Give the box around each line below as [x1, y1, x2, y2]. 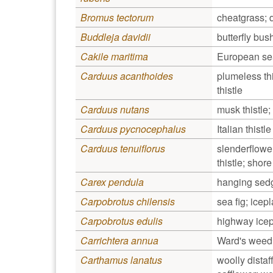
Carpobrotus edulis [80, 213, 163, 228]
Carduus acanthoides [80, 68, 173, 83]
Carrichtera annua [80, 233, 158, 247]
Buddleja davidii [80, 29, 151, 44]
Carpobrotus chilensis [80, 194, 175, 208]
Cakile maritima [80, 49, 148, 63]
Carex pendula [80, 174, 144, 189]
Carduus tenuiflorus [80, 141, 165, 155]
